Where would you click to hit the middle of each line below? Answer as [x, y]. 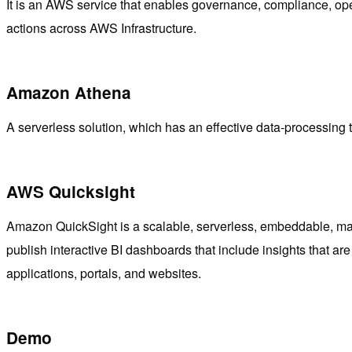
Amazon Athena [69, 92]
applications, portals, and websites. [104, 273]
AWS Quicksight [71, 191]
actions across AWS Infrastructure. [101, 27]
